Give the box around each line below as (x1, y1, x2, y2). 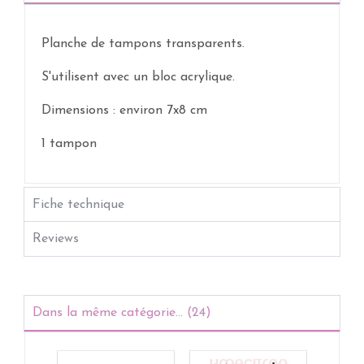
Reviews (32, 232, 79, 245)
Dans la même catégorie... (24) (32, 306, 211, 319)
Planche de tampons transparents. (41, 37, 245, 50)
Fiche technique (32, 198, 124, 211)
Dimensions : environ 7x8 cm (41, 104, 207, 117)
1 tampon (41, 137, 97, 150)
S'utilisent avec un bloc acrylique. (41, 71, 235, 84)
